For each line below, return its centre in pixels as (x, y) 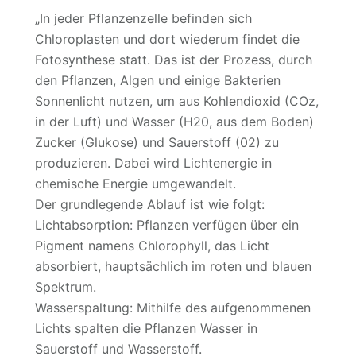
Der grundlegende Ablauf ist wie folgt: (150, 204)
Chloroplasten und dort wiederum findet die (167, 39)
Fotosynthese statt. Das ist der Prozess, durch (174, 60)
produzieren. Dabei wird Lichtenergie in (153, 163)
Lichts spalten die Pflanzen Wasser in (146, 328)
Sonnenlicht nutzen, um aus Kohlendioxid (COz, (177, 101)
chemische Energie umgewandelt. (135, 184)
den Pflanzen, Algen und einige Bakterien (158, 80)
